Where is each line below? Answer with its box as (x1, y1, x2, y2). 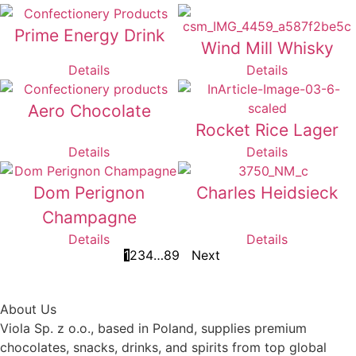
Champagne (41, 207, 137, 227)
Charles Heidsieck (196, 183, 338, 203)
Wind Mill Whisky (200, 38, 334, 58)
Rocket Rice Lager (195, 120, 339, 140)
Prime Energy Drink (14, 25, 164, 45)
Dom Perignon (33, 183, 145, 203)
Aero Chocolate (27, 101, 151, 121)
